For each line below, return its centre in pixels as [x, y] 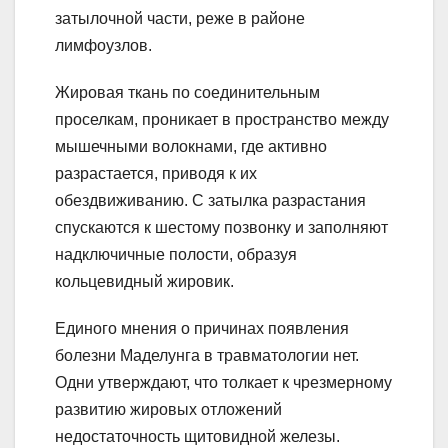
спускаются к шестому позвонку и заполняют [221, 228]
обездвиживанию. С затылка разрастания [210, 201]
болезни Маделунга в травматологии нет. [207, 356]
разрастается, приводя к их [156, 174]
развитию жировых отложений [168, 410]
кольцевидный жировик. [144, 282]
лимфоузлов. [103, 46]
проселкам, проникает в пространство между [222, 120]
